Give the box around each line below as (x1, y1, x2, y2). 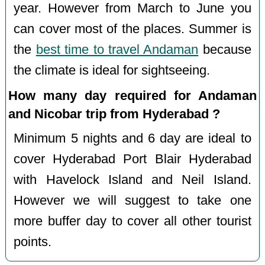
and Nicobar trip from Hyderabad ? (8, 106, 221, 122)
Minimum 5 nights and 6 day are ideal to (14, 131, 251, 146)
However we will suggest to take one (14, 193, 251, 208)
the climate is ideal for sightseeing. (14, 63, 211, 78)
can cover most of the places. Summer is (14, 22, 251, 37)
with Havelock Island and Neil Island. (14, 173, 251, 188)
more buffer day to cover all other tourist (14, 214, 251, 229)
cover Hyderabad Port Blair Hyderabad (14, 152, 251, 167)
